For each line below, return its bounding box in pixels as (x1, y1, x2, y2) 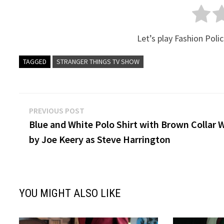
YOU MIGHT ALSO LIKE (19, 186, 121, 199)
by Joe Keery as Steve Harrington (29, 132, 171, 145)
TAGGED (23, 56, 47, 66)
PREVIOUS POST (29, 105, 85, 115)
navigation (28, 121, 93, 141)
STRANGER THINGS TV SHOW (56, 56, 140, 66)
